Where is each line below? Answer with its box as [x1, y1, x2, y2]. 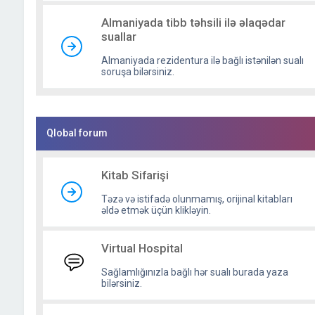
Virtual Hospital [101, 241, 183, 255]
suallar [101, 30, 136, 44]
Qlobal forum [46, 127, 108, 139]
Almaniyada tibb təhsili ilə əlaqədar [101, 15, 285, 30]
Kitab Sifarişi [101, 168, 169, 182]
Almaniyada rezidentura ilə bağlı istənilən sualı [101, 55, 304, 66]
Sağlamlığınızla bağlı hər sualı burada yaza [101, 266, 288, 278]
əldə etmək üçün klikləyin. [101, 205, 211, 216]
